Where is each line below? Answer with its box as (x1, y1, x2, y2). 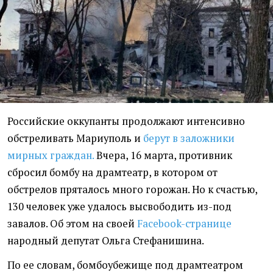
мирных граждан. (7, 149, 94, 163)
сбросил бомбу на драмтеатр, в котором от (7, 166, 218, 180)
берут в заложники (143, 132, 235, 146)
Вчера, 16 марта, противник (94, 149, 232, 163)
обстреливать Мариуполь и (7, 132, 143, 146)
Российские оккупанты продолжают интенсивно (7, 115, 245, 129)
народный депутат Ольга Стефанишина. (7, 234, 204, 248)
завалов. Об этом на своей (7, 217, 137, 231)
